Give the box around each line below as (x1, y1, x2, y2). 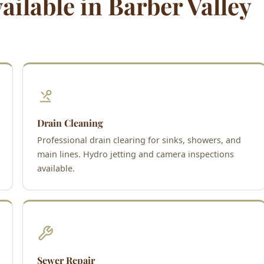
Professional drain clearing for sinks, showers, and (37, 134, 241, 146)
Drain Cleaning (37, 116, 103, 129)
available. (37, 162, 75, 174)
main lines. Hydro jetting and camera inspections (37, 148, 234, 160)
